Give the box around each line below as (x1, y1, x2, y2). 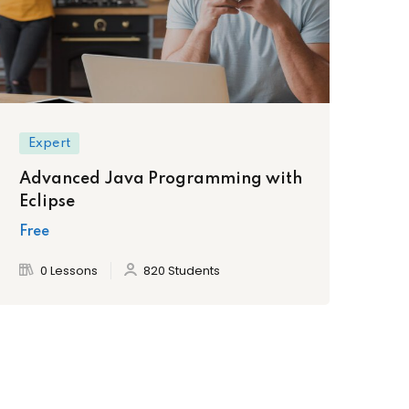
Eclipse (19, 193, 75, 210)
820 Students (143, 261, 220, 279)
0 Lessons (40, 261, 98, 279)
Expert (28, 136, 70, 150)
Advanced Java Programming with (19, 170, 302, 187)
